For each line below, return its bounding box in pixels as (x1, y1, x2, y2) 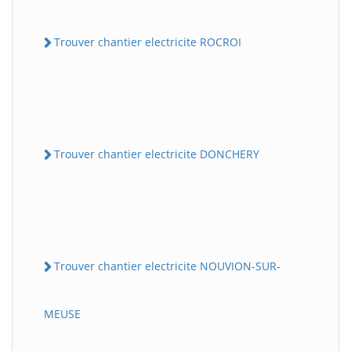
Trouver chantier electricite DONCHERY (54, 146, 259, 161)
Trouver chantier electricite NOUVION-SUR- (54, 259, 280, 274)
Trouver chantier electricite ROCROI (54, 34, 241, 49)
